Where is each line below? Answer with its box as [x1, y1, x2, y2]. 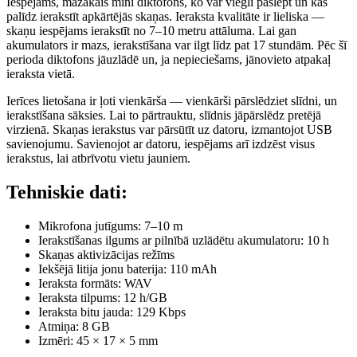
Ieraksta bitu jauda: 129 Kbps [38, 305, 186, 320]
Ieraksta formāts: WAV [38, 277, 152, 291]
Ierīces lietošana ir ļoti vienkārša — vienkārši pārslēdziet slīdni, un [6, 94, 337, 108]
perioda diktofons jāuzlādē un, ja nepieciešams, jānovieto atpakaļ [6, 53, 331, 67]
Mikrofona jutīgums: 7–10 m [38, 219, 182, 233]
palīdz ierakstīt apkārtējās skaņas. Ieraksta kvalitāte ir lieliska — [6, 10, 324, 24]
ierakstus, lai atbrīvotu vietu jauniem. [6, 151, 190, 166]
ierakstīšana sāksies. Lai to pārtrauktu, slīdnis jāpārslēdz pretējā [6, 108, 321, 123]
